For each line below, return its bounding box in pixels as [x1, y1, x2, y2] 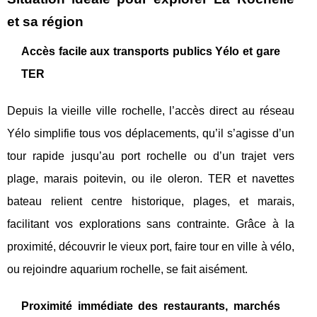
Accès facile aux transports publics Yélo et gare [21, 45, 280, 57]
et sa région [7, 13, 83, 29]
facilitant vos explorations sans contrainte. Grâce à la [7, 217, 294, 230]
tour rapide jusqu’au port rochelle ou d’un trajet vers [7, 149, 294, 162]
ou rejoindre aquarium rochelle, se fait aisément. [7, 263, 248, 275]
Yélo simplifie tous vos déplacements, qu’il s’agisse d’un [7, 127, 294, 139]
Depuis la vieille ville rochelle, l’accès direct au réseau [7, 104, 294, 117]
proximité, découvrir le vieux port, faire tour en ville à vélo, [7, 240, 294, 253]
